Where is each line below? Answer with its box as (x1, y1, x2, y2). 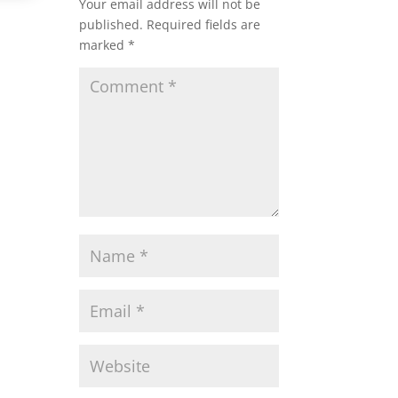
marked (79, 36, 129, 54)
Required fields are (147, 16, 261, 34)
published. (79, 16, 144, 34)
